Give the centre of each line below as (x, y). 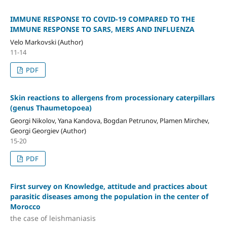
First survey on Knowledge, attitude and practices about (108, 186)
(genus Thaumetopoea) (51, 107)
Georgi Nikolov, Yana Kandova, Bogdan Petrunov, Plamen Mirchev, (109, 120)
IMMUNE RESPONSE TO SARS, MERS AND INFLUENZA (102, 29)
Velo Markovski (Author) (46, 42)
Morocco (25, 206)
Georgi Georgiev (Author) (48, 130)
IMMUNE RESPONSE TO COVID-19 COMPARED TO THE (102, 19)
